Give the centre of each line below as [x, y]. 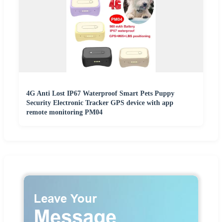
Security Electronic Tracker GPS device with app [100, 103]
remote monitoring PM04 [64, 112]
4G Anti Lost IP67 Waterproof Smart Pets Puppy [100, 94]
